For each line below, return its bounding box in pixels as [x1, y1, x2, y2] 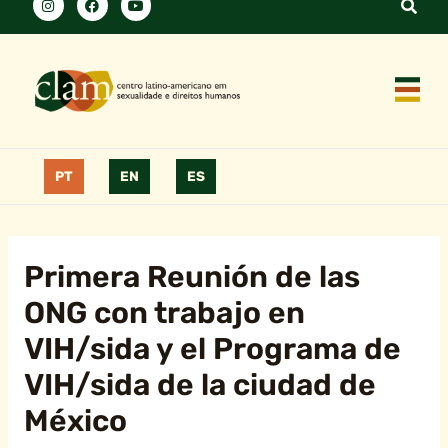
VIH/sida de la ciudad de [23, 366, 376, 403]
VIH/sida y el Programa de [23, 330, 401, 367]
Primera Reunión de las [23, 258, 360, 295]
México [23, 402, 127, 439]
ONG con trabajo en [23, 294, 305, 331]
